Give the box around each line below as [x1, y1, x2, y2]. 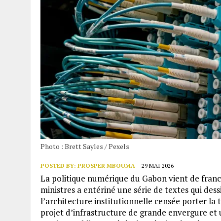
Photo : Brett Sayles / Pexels [40, 141, 129, 151]
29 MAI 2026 [142, 161, 174, 169]
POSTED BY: [40, 161, 77, 169]
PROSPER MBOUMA [77, 161, 135, 169]
